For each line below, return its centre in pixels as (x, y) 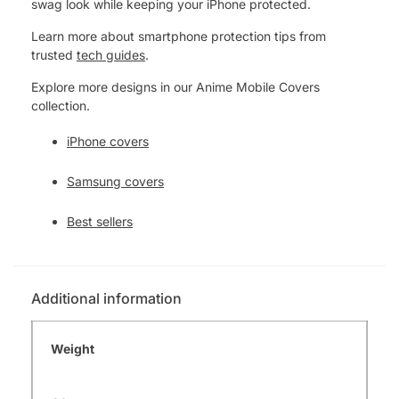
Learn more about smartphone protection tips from (179, 36)
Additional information (106, 298)
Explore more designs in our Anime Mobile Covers (175, 86)
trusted (54, 54)
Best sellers (100, 221)
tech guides (111, 54)
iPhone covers (108, 141)
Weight (73, 348)
